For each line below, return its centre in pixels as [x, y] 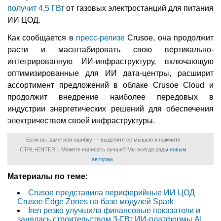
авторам [102, 159]
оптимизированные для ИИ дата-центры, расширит [110, 73]
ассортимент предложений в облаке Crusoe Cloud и [110, 85]
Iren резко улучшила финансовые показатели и [114, 210]
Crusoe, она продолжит [169, 37]
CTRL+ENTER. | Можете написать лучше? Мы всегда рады [95, 149]
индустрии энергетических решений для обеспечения [110, 109]
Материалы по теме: [48, 176]
